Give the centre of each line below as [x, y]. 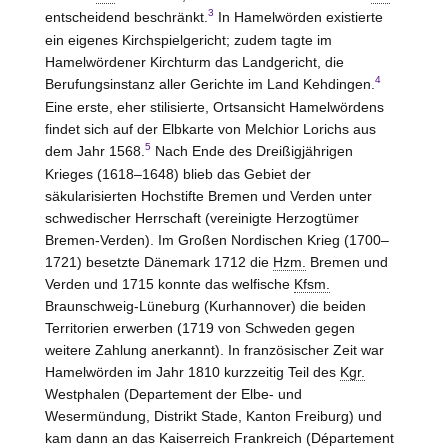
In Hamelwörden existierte [298, 16]
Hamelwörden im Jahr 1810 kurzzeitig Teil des [192, 371]
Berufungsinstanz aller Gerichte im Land [173, 83]
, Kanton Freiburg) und [309, 415]
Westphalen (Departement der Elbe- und [173, 393]
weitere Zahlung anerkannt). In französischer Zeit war [214, 349]
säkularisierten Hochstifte [126, 195]
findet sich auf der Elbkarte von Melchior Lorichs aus [210, 128]
